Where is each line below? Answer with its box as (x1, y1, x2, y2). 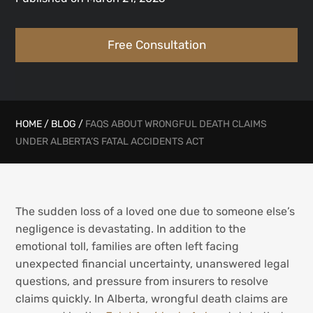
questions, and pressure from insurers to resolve (15, 274, 269, 288)
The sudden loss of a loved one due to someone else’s (15, 204, 296, 218)
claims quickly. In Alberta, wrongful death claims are (15, 291, 289, 305)
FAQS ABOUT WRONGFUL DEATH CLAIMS (85, 118, 268, 130)
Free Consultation (107, 38, 206, 52)
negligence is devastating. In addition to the (15, 221, 247, 235)
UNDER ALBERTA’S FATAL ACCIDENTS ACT (15, 136, 205, 147)
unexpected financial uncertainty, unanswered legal (15, 256, 290, 270)
